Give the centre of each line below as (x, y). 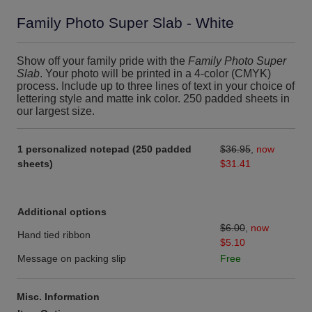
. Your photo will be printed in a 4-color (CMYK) (155, 73)
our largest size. (56, 111)
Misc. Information (58, 297)
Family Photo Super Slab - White (125, 23)
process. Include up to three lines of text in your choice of (156, 86)
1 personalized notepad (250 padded (104, 149)
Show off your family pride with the (102, 61)
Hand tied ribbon (54, 235)
